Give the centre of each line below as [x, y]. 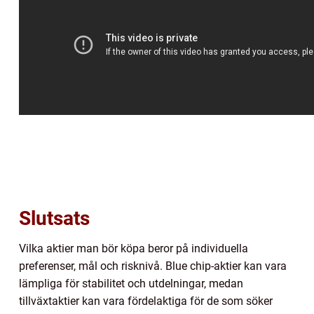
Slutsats [54, 218]
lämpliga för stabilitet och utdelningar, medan [131, 283]
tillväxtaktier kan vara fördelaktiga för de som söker [146, 301]
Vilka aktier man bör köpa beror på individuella [134, 248]
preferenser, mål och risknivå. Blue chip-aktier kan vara [153, 266]
